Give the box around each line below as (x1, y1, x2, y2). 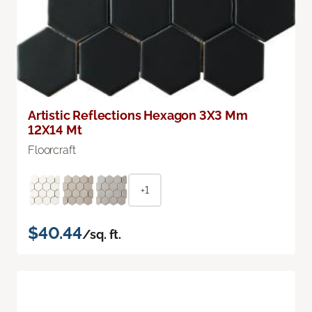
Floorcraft (28, 143, 76, 157)
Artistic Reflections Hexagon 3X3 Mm (28, 107, 248, 123)
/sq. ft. (81, 226, 122, 242)
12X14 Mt (28, 122, 82, 137)
